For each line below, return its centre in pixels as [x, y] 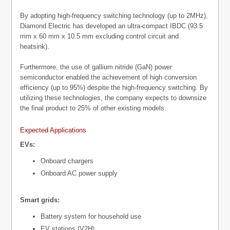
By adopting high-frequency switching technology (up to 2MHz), [114, 16]
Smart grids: [40, 200]
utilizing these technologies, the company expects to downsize [113, 98]
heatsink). [35, 47]
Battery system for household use [91, 217]
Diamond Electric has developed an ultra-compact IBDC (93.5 [112, 26]
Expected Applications [53, 130]
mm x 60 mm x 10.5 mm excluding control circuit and [100, 36]
